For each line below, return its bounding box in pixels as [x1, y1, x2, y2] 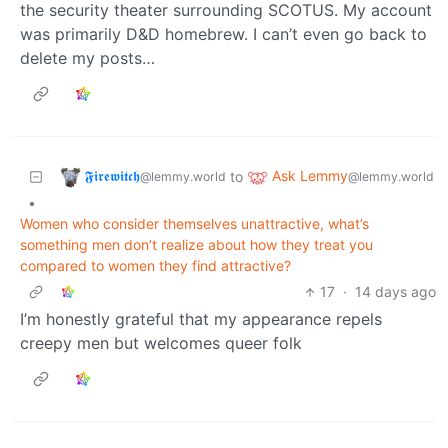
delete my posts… [20, 48, 155, 69]
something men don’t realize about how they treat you [20, 236, 373, 254]
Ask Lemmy [272, 167, 348, 185]
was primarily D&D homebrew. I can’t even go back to [20, 24, 427, 45]
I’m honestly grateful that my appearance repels [20, 309, 382, 330]
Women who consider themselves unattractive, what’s [20, 215, 369, 233]
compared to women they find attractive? [20, 257, 291, 275]
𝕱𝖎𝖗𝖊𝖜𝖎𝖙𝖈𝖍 [85, 167, 140, 185]
